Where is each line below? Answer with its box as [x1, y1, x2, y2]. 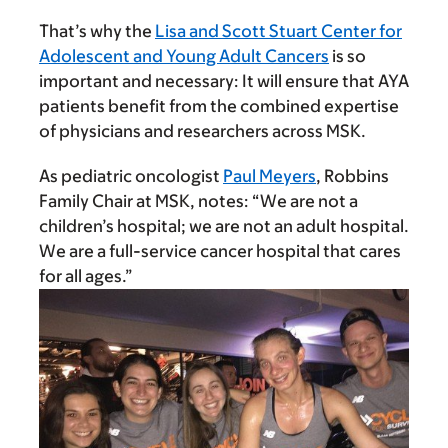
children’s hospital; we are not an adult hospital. [39, 216, 409, 237]
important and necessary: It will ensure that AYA [39, 71, 409, 92]
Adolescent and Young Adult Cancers [39, 46, 329, 67]
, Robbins [316, 166, 389, 187]
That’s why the [39, 21, 155, 42]
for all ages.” [39, 266, 133, 287]
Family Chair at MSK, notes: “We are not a [39, 191, 358, 212]
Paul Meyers [223, 166, 316, 187]
